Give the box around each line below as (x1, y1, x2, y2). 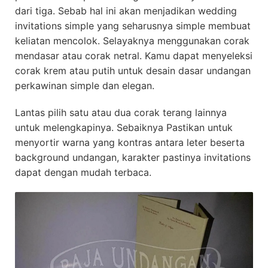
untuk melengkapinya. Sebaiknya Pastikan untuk (15, 121, 233, 134)
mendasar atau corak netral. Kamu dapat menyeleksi (15, 50, 252, 62)
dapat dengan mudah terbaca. (15, 166, 151, 179)
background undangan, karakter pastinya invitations (15, 151, 251, 164)
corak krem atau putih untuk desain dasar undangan (15, 65, 251, 77)
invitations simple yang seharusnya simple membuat (15, 20, 251, 32)
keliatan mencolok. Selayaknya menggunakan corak (15, 35, 249, 47)
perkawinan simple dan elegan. (15, 80, 154, 92)
